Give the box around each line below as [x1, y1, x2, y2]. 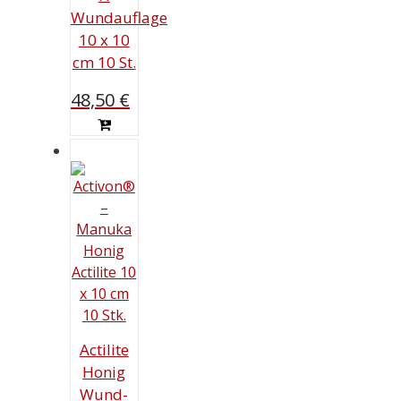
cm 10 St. [72, 52, 136, 73]
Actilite [79, 338, 129, 360]
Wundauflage [71, 7, 167, 29]
